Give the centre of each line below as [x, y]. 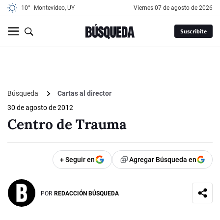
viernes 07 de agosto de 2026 [175, 8]
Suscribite [193, 31]
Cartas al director [84, 94]
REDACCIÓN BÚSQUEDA [86, 193]
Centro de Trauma [67, 124]
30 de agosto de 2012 [40, 108]
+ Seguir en [77, 160]
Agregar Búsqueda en [163, 160]
